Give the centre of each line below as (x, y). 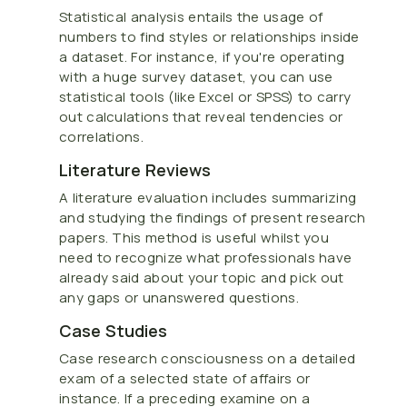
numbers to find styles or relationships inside (209, 36)
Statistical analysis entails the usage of (191, 16)
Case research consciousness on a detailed (208, 358)
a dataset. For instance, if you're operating (202, 56)
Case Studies (113, 330)
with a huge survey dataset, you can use (196, 76)
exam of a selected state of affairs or (185, 378)
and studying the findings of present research (213, 217)
